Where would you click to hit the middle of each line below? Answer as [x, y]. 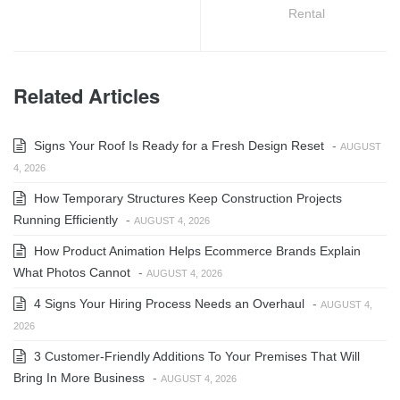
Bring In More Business [79, 377]
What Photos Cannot [72, 272]
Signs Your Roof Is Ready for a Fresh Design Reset [177, 145]
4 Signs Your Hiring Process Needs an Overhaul [167, 303]
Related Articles [87, 95]
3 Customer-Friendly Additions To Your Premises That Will [195, 356]
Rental [307, 13]
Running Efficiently [66, 219]
